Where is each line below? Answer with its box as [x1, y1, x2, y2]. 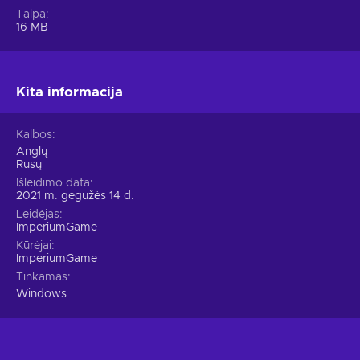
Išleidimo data [16, 178, 90, 190]
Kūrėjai [16, 240, 51, 252]
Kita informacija [16, 85, 123, 100]
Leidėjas [16, 209, 59, 221]
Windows [16, 288, 67, 301]
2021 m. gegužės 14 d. [16, 190, 134, 202]
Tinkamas [16, 272, 67, 284]
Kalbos [16, 129, 52, 141]
